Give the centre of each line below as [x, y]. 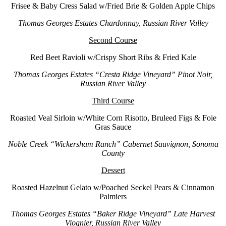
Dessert [113, 171]
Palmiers [113, 197]
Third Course [113, 101]
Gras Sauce [113, 127]
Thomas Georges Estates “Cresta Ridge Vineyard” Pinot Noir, [113, 75]
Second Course [113, 40]
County [113, 153]
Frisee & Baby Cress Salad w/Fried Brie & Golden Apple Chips [113, 6]
